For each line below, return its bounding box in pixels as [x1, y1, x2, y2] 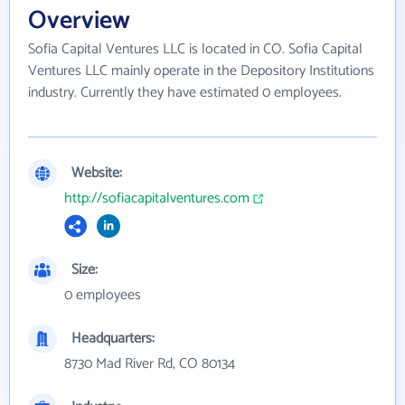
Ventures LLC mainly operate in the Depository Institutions [28, 59, 374, 83]
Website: [71, 161, 122, 185]
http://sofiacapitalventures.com [64, 186, 250, 211]
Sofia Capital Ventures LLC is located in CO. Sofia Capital [28, 37, 363, 61]
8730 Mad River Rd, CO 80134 [64, 352, 235, 376]
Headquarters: [71, 326, 155, 351]
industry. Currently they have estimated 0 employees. [28, 80, 342, 105]
